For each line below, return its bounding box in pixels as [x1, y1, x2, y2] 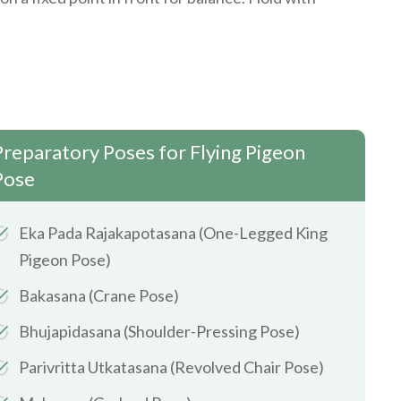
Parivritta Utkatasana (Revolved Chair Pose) [19, 356, 324, 377]
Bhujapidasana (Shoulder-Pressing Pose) [19, 320, 300, 341]
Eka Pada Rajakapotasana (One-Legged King [19, 222, 328, 243]
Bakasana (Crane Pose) [19, 285, 179, 305]
